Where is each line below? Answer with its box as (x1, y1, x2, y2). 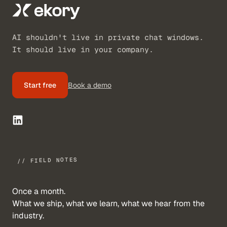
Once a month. (12, 186, 65, 197)
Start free (24, 81, 56, 90)
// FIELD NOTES (17, 156, 78, 165)
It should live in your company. (12, 45, 154, 54)
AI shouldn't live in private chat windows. (12, 32, 204, 42)
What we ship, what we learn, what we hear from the (12, 198, 205, 209)
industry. (12, 210, 44, 221)
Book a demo (68, 81, 111, 90)
